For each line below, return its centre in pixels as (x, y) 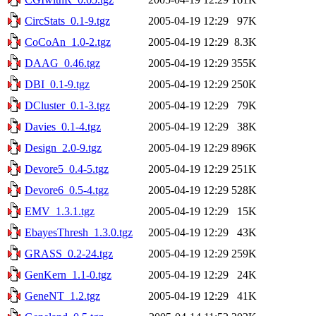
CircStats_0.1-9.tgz (67, 20)
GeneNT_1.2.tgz (62, 296)
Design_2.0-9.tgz (63, 147)
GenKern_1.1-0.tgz (68, 274)
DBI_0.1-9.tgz (57, 84)
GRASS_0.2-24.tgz (69, 253)
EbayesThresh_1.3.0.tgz (79, 232)
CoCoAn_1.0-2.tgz (68, 42)
